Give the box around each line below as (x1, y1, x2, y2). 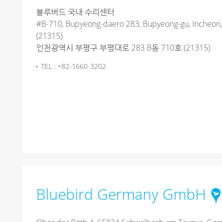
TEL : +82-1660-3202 (41, 61, 106, 71)
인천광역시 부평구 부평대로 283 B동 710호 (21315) (36, 42, 210, 54)
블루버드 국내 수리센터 (36, 6, 114, 18)
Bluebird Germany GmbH (36, 184, 206, 205)
